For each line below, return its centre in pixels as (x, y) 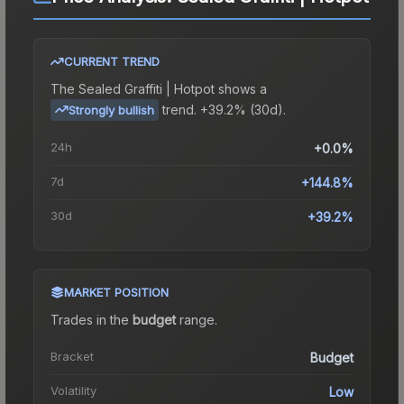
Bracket (72, 356)
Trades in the (92, 319)
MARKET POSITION (116, 292)
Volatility (73, 390)
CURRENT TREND (112, 61)
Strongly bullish (111, 110)
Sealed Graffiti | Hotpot (147, 88)
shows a (241, 88)
